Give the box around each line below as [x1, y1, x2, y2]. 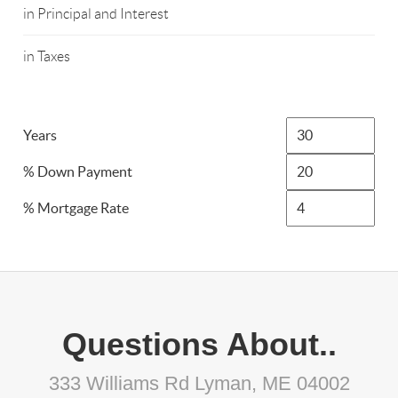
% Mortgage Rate [23, 200, 130, 217]
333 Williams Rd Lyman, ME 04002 [48, 372, 350, 395]
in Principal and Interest [23, 6, 170, 22]
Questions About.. [61, 326, 337, 363]
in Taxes [23, 49, 71, 65]
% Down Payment [23, 163, 133, 180]
